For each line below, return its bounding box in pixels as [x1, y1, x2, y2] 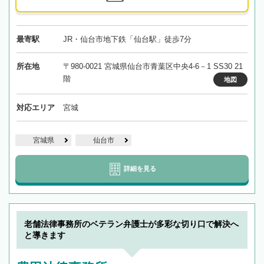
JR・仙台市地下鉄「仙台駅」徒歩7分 [62, 35, 192, 44]
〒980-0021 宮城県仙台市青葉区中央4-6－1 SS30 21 [62, 62, 243, 71]
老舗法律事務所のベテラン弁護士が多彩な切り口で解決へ [24, 219, 239, 229]
